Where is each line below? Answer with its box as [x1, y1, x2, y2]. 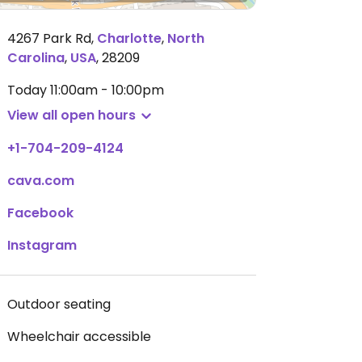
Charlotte [97, 29, 162, 48]
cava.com [7, 171, 74, 190]
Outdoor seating [7, 295, 111, 314]
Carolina [7, 48, 65, 67]
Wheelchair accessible [7, 327, 151, 346]
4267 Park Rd [7, 29, 91, 48]
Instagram [7, 236, 77, 255]
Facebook [7, 204, 74, 222]
